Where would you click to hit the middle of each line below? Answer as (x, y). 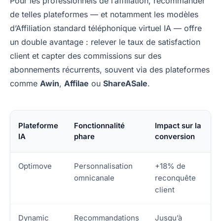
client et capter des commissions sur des (86, 56)
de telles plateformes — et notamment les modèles (104, 15)
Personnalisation (103, 166)
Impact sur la (178, 126)
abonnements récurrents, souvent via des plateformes (110, 70)
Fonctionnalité (99, 126)
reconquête (175, 178)
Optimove (35, 166)
